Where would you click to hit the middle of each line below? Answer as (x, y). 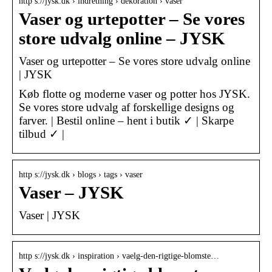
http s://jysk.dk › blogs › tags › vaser (81, 174)
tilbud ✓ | (42, 134)
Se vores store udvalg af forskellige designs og (127, 107)
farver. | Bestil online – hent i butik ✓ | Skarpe (126, 120)
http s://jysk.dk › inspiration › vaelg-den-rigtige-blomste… (119, 256)
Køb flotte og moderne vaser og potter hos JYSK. (134, 93)
